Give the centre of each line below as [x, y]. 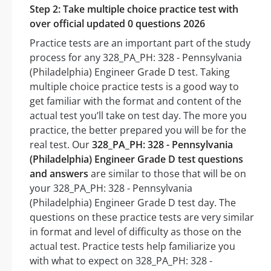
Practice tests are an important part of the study [140, 43]
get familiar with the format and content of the [135, 101]
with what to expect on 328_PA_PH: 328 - [121, 261]
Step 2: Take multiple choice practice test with [134, 9]
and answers [59, 174]
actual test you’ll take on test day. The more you [138, 116]
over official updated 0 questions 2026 [117, 24]
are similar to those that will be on [167, 174]
